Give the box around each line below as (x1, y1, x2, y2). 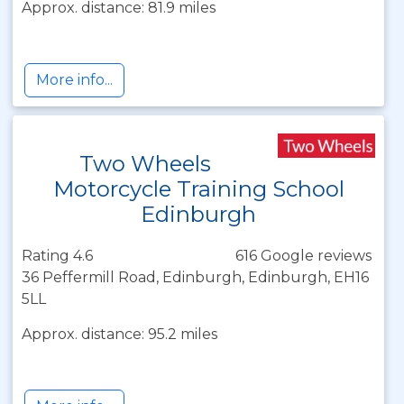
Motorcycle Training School (52, 176, 344, 202)
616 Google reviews (235, 247, 372, 264)
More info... (36, 71, 113, 88)
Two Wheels (79, 151, 212, 177)
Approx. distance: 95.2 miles (22, 326, 217, 343)
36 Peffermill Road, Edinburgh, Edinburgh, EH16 (22, 269, 369, 286)
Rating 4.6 (22, 247, 93, 264)
